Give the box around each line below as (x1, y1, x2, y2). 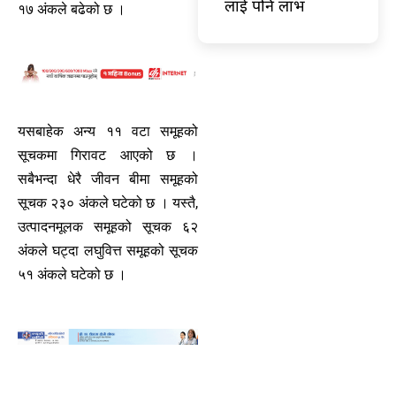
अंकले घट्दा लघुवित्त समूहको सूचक (18, 241, 198, 259)
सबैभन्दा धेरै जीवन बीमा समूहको (18, 170, 198, 187)
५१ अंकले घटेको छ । (18, 265, 126, 283)
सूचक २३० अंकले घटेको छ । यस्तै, (18, 194, 198, 211)
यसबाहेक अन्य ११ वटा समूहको (18, 122, 198, 140)
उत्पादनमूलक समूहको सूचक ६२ (18, 217, 198, 235)
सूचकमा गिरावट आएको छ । (18, 146, 198, 164)
